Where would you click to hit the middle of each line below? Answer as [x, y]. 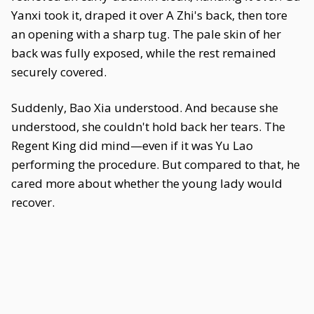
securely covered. [59, 72]
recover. [33, 202]
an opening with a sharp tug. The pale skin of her [146, 34]
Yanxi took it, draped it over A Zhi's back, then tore [149, 15]
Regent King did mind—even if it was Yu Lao [132, 145]
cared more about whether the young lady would [147, 183]
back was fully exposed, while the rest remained [144, 53]
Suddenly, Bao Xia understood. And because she [145, 108]
